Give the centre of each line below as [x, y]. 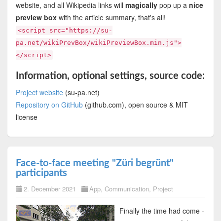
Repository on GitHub [49, 105]
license [26, 117]
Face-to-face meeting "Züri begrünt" [94, 163]
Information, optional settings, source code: [110, 76]
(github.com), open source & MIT [135, 105]
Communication [127, 188]
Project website [39, 92]
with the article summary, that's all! [111, 18]
